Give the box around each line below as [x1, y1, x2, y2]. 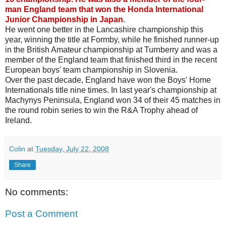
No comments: [5, 186, 68, 197]
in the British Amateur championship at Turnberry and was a [5, 45, 217, 54]
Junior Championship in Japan [5, 15, 123, 24]
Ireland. [5, 116, 32, 125]
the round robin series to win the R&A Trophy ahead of [5, 105, 198, 115]
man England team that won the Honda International [5, 5, 203, 14]
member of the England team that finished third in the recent [5, 55, 217, 64]
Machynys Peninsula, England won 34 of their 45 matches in [5, 95, 220, 104]
